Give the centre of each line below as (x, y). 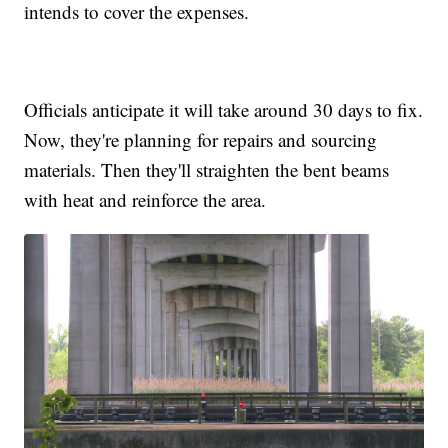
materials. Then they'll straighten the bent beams (207, 169)
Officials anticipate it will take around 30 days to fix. (224, 109)
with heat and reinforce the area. (145, 199)
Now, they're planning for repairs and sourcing (201, 139)
